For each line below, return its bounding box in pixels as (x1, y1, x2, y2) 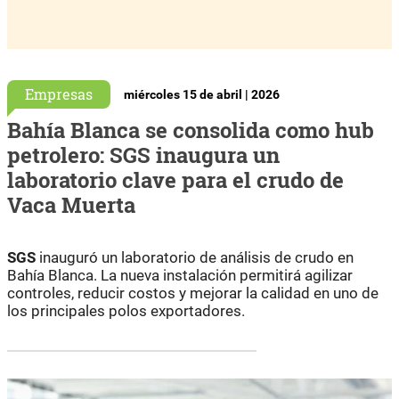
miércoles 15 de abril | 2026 (124, 86, 280, 102)
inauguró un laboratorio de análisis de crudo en (36, 248, 354, 266)
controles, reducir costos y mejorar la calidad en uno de (7, 283, 379, 302)
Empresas (25, 84, 93, 103)
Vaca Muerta (7, 190, 135, 219)
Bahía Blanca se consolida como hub (7, 115, 374, 144)
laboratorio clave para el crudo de (7, 165, 344, 194)
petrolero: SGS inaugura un (7, 140, 280, 169)
